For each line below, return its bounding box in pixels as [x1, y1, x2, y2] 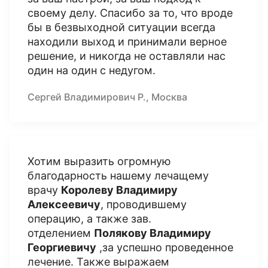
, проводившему [100, 198, 187, 211]
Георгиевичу [28, 241, 96, 254]
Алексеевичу [28, 198, 100, 211]
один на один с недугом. [28, 64, 159, 77]
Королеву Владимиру [61, 184, 178, 196]
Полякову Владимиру [94, 227, 211, 239]
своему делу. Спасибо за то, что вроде [28, 7, 233, 19]
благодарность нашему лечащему [28, 169, 209, 182]
